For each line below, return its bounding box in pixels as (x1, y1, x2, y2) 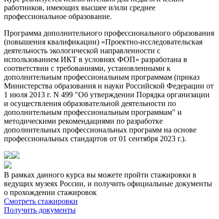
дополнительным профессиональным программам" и (4, 108, 182, 116)
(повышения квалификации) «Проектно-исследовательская (4, 37, 202, 46)
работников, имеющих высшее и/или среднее (4, 3, 155, 12)
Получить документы (4, 205, 76, 214)
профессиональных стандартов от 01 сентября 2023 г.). (4, 134, 186, 143)
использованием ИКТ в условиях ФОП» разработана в (4, 55, 187, 64)
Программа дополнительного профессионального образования (4, 28, 214, 37)
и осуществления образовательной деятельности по (4, 99, 176, 108)
